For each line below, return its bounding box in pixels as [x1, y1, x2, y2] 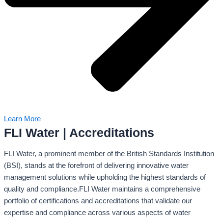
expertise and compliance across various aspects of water [4, 208, 191, 217]
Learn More [4, 115, 41, 123]
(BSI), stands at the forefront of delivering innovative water [4, 161, 189, 169]
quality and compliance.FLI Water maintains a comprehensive [4, 185, 200, 193]
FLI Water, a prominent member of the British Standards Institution [4, 149, 214, 158]
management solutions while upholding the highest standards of [4, 173, 206, 181]
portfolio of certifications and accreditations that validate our [4, 196, 192, 205]
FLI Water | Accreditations [4, 126, 154, 140]
